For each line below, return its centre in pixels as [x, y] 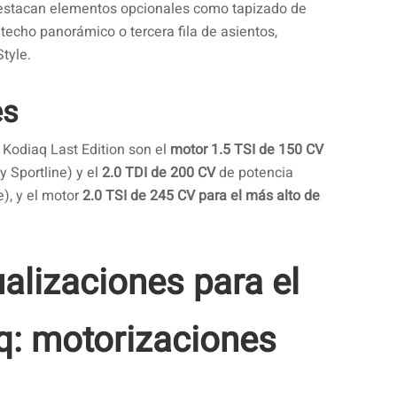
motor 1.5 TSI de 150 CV [247, 150]
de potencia [254, 173]
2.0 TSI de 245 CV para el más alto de [201, 196]
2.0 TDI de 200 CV [159, 173]
